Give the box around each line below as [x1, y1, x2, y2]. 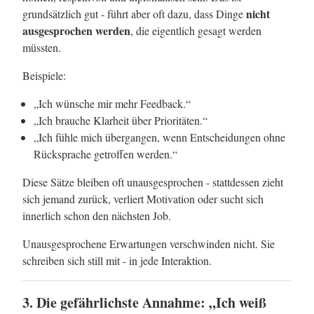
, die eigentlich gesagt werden [130, 23, 261, 38]
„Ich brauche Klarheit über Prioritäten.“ [34, 113, 207, 128]
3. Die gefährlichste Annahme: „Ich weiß [22, 292, 266, 313]
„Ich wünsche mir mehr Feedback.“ [34, 96, 191, 111]
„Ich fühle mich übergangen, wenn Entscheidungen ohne [34, 130, 285, 144]
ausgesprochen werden [22, 22, 130, 39]
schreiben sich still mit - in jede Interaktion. [22, 253, 212, 268]
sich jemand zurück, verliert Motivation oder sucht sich [22, 191, 264, 206]
